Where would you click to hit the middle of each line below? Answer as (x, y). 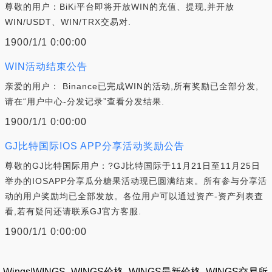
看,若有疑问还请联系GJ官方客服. (73, 211)
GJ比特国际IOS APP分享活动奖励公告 (95, 146)
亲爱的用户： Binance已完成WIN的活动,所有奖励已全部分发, (132, 86)
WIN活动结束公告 (46, 66)
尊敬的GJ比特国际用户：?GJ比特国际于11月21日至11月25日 (133, 166)
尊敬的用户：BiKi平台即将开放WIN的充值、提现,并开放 (120, 7)
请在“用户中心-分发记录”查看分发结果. (85, 101)
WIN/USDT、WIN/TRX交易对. (68, 22)
